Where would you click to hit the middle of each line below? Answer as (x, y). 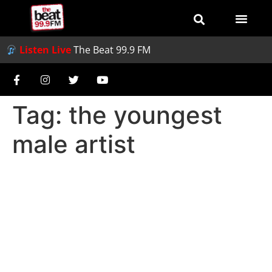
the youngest (145, 115)
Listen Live (46, 50)
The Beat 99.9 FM (112, 50)
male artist (74, 144)
